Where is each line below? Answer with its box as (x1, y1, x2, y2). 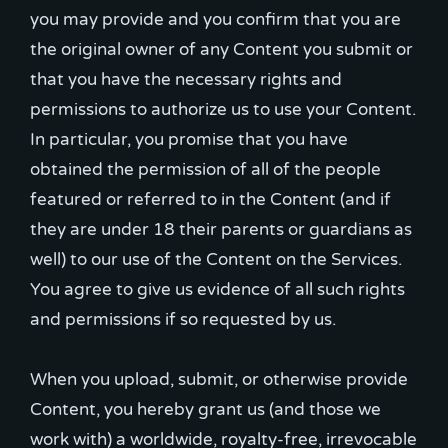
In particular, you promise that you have (30, 129, 348, 150)
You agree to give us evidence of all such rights (30, 279, 405, 300)
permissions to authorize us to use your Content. (30, 99, 416, 120)
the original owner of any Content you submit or (30, 39, 413, 60)
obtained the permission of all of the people (30, 159, 381, 180)
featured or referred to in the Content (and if (30, 189, 391, 210)
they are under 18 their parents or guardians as (30, 219, 412, 240)
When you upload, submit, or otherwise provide (30, 369, 408, 390)
